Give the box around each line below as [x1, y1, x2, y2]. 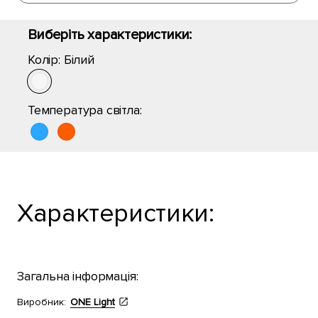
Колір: [28, 52, 64, 67]
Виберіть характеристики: [28, 26, 192, 43]
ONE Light [70, 296, 115, 308]
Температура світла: [28, 102, 142, 118]
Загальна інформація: [17, 268, 138, 284]
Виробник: [17, 296, 66, 308]
